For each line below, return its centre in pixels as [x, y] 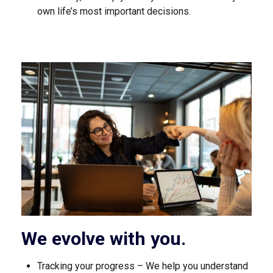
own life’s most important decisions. [114, 11]
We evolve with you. [104, 239]
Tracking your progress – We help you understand [142, 266]
